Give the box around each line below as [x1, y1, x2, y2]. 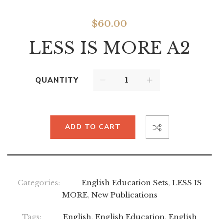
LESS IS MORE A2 [29, 37, 190, 58]
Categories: [17, 177, 60, 187]
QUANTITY [35, 75, 79, 85]
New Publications [91, 190, 157, 199]
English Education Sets [81, 177, 168, 187]
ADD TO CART [65, 122, 121, 131]
